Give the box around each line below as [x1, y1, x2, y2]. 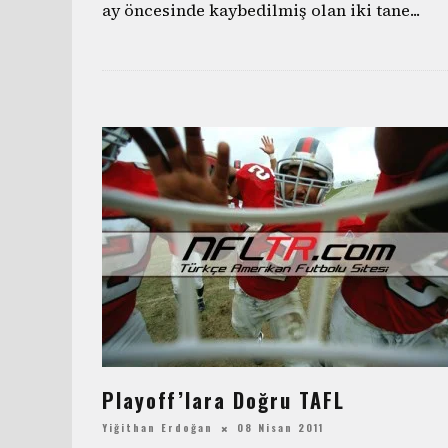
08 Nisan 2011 [237, 420, 324, 436]
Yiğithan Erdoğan [102, 420, 213, 436]
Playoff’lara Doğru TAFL [102, 385, 345, 416]
